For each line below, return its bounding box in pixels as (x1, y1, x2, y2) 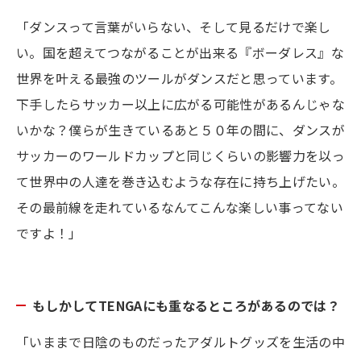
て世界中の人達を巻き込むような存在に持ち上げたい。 (16, 171, 346, 191)
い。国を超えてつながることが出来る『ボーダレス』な (16, 42, 345, 62)
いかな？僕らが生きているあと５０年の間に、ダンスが (16, 119, 345, 139)
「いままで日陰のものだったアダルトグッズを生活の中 (16, 331, 346, 351)
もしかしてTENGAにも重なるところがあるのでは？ (32, 295, 340, 315)
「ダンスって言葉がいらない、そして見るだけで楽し (16, 16, 331, 36)
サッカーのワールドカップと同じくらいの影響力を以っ (16, 145, 346, 165)
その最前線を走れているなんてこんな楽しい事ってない (16, 197, 344, 217)
